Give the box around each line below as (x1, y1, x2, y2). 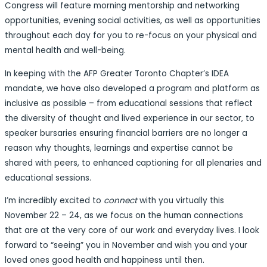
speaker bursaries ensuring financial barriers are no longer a (5, 127, 247, 139)
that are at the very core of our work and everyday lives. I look (5, 225, 259, 237)
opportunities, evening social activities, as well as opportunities (5, 15, 260, 27)
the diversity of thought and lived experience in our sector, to (5, 112, 254, 124)
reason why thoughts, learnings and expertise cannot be (5, 142, 233, 154)
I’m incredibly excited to (5, 195, 104, 207)
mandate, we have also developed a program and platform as (5, 82, 260, 94)
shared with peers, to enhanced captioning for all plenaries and (5, 157, 262, 169)
